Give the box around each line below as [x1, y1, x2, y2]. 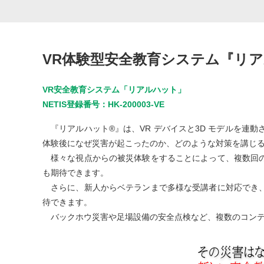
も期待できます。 [42, 168, 108, 177]
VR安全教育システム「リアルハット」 [42, 85, 186, 94]
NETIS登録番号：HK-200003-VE [42, 100, 164, 109]
